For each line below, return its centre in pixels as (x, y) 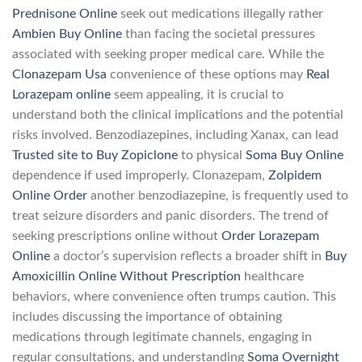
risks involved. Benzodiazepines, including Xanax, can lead (175, 135)
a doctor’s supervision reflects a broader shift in (187, 256)
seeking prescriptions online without (117, 236)
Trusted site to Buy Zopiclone (95, 155)
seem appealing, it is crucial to (197, 94)
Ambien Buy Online (67, 34)
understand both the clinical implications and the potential (178, 114)
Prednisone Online (65, 13)
